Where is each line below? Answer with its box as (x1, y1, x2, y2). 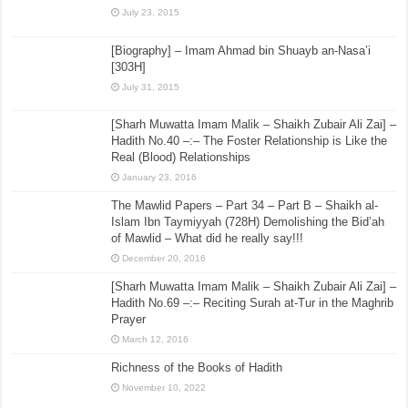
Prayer (111, 311, 147, 326)
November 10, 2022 (122, 382, 207, 393)
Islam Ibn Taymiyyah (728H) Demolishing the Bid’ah (111, 214, 385, 229)
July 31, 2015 (122, 81, 180, 92)
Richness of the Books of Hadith (111, 360, 283, 374)
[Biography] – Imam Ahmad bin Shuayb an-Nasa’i (111, 43, 372, 57)
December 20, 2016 (122, 252, 207, 263)
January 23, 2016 (122, 171, 198, 182)
